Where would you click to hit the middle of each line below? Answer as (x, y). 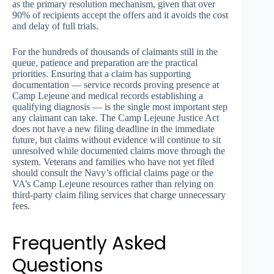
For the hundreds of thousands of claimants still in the (115, 51)
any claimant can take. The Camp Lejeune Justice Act (116, 117)
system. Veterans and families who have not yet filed (113, 161)
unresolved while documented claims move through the (119, 150)
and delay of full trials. (55, 26)
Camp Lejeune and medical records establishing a (108, 95)
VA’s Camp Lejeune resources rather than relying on (113, 183)
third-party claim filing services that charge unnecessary (119, 194)
